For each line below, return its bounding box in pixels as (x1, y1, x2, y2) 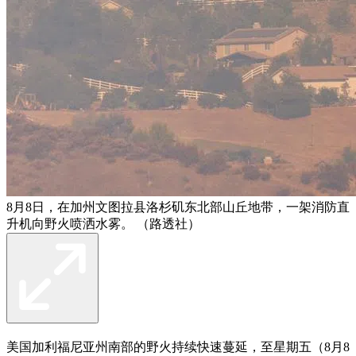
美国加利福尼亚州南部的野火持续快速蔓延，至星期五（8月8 (6, 339, 350, 354)
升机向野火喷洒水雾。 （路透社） (6, 216, 200, 230)
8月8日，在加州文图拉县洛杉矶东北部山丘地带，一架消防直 (6, 199, 350, 214)
